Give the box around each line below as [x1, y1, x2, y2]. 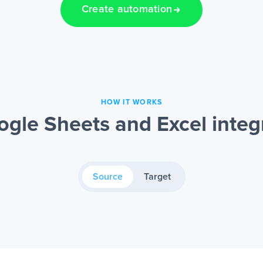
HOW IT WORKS [100, 99, 163, 107]
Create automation [81, 4, 173, 15]
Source [92, 172, 123, 182]
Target [143, 172, 171, 182]
